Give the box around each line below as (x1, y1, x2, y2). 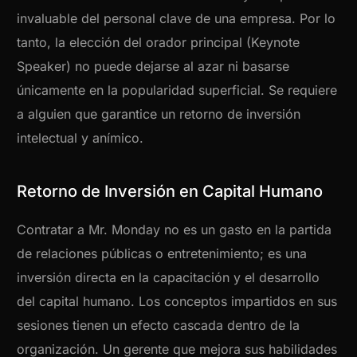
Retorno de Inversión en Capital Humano (17, 182, 324, 202)
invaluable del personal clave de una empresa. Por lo (17, 10, 336, 27)
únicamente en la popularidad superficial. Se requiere (17, 82, 338, 99)
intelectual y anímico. (17, 130, 144, 147)
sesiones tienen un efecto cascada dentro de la (17, 317, 300, 334)
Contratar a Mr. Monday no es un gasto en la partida (17, 222, 332, 238)
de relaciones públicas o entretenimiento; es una (17, 245, 308, 262)
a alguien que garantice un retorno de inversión (17, 106, 301, 123)
